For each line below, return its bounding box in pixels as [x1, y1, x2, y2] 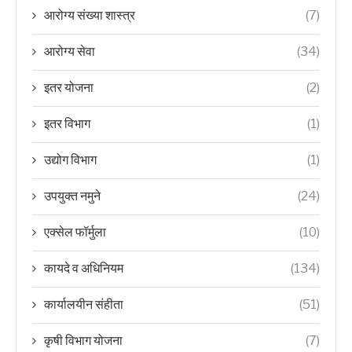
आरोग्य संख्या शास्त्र [44, 8, 135, 23]
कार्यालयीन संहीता [44, 297, 123, 312]
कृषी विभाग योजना [44, 333, 123, 348]
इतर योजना [44, 80, 93, 95]
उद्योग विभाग [44, 152, 97, 167]
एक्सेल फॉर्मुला [44, 225, 106, 240]
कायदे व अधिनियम [44, 261, 123, 276]
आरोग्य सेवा [44, 44, 95, 59]
